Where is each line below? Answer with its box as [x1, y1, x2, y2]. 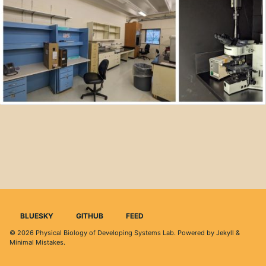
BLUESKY [18, 211, 53, 220]
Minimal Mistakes [9, 238, 64, 246]
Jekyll [216, 229, 234, 237]
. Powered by [174, 229, 216, 237]
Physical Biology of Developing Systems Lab [36, 229, 174, 237]
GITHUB [74, 211, 103, 220]
